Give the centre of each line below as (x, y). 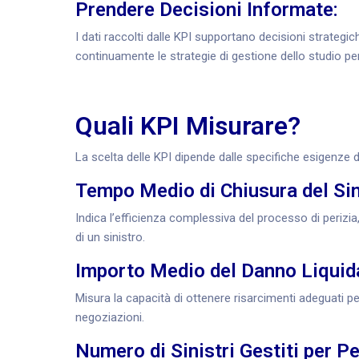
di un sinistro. (110, 237)
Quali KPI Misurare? (188, 126)
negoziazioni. (110, 317)
